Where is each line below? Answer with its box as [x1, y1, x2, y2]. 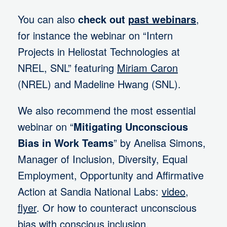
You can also [18, 12, 78, 27]
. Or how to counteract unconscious [36, 200, 197, 215]
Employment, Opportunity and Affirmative [18, 168, 204, 183]
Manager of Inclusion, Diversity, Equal [18, 152, 187, 167]
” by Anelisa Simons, [113, 135, 206, 150]
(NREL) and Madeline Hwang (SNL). [18, 77, 181, 92]
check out [78, 12, 128, 27]
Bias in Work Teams [18, 135, 113, 150]
